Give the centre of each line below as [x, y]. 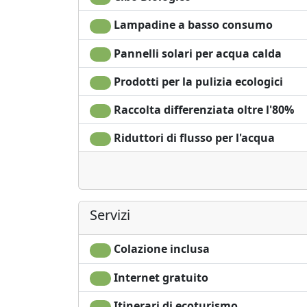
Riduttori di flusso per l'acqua [193, 138]
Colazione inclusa [160, 249]
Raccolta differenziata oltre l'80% [202, 109]
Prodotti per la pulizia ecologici [197, 81]
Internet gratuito [159, 277]
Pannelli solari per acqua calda [196, 53]
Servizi [110, 215]
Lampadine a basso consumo [192, 25]
